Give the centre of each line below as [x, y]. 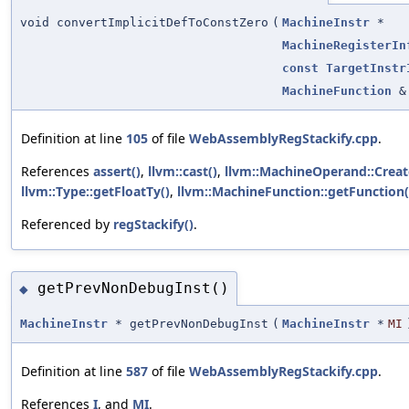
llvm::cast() [183, 172]
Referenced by [67, 225]
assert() [117, 172]
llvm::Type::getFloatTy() [95, 192]
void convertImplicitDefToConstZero [144, 23]
